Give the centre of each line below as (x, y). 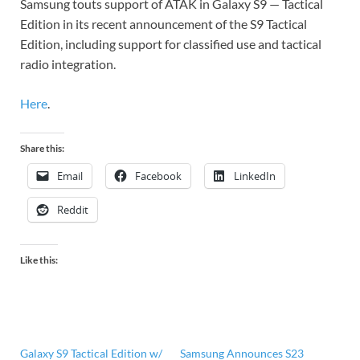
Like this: (39, 260)
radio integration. (68, 64)
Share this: (42, 149)
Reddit (73, 210)
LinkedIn (255, 176)
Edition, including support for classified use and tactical (171, 44)
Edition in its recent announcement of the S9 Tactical (164, 24)
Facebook (158, 176)
